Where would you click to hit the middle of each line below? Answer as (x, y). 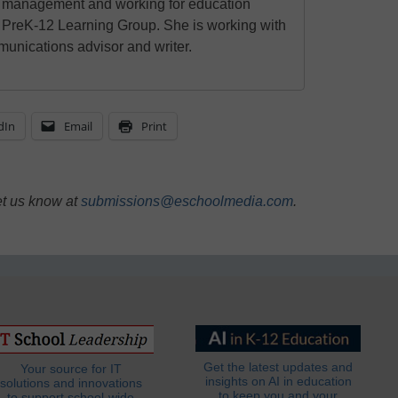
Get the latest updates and (279, 368)
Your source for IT (71, 370)
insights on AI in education (278, 382)
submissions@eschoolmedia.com (187, 202)
